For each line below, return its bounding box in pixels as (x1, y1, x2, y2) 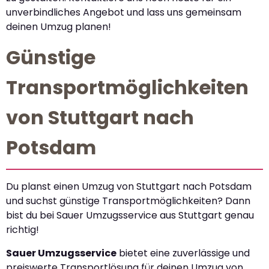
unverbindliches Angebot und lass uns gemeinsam (6, 5, 241, 19)
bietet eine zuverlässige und (116, 246, 250, 260)
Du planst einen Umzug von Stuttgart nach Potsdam (6, 180, 252, 194)
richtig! (6, 223, 39, 237)
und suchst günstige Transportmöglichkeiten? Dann (6, 194, 250, 208)
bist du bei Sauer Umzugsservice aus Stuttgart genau (6, 208, 254, 223)
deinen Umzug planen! (6, 19, 111, 34)
